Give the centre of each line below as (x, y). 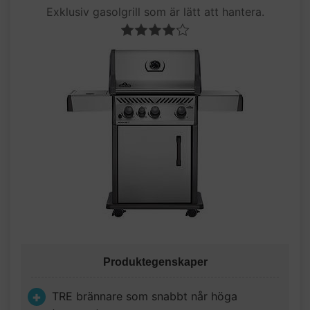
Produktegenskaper (155, 262)
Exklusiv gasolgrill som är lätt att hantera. (155, 12)
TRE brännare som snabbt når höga (145, 296)
